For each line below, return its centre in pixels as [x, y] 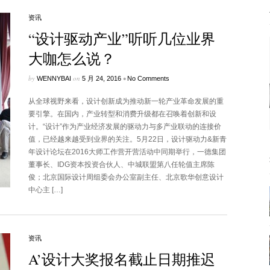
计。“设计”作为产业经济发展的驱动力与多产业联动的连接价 [124, 127]
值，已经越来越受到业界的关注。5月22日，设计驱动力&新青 [127, 139]
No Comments [148, 78]
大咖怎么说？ [71, 58]
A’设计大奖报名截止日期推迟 [121, 259]
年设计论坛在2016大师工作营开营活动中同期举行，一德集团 [127, 152]
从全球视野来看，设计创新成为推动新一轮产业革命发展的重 [126, 101]
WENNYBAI [54, 78]
